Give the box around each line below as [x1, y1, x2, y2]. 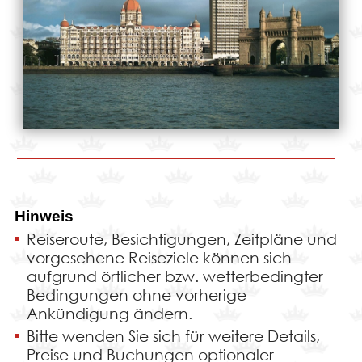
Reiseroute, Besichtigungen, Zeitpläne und [26, 229, 337, 249]
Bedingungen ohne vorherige [26, 285, 246, 305]
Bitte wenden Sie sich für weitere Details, [26, 326, 320, 346]
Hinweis [14, 208, 74, 225]
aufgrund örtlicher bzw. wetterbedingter [26, 267, 323, 286]
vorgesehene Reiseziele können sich [26, 248, 292, 267]
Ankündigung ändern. [26, 304, 192, 323]
